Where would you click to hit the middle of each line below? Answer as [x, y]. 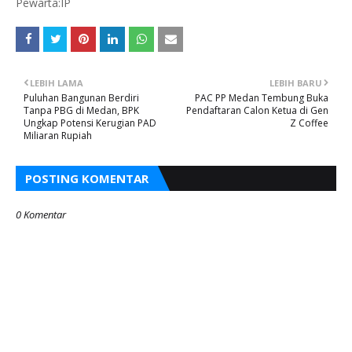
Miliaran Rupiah [58, 135]
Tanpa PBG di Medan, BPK [81, 110]
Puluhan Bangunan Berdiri [81, 97]
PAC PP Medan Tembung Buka [262, 97]
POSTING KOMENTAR [87, 178]
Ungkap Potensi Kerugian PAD [90, 123]
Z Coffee [309, 123]
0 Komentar [41, 214]
